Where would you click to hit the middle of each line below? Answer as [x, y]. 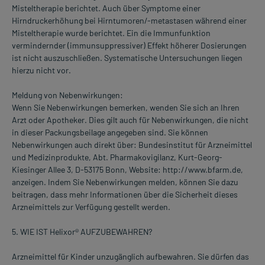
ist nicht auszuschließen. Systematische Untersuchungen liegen [127, 58]
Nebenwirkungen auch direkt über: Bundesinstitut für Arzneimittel [132, 145]
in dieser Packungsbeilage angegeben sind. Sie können [110, 132]
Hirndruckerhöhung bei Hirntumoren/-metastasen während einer [129, 21]
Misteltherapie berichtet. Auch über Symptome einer [106, 8]
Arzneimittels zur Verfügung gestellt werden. [91, 207]
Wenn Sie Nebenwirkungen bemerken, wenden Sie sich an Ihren [126, 108]
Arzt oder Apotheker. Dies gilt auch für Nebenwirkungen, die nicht [130, 120]
